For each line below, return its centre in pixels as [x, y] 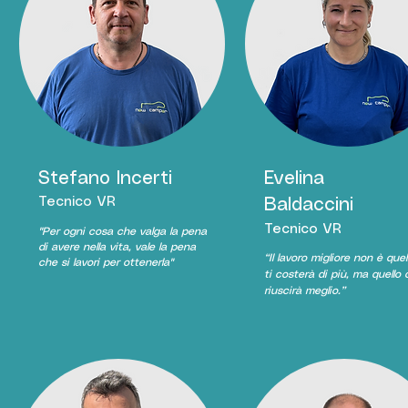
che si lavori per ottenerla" [105, 263]
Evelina [294, 179]
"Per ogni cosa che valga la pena [122, 232]
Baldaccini [308, 205]
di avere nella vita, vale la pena [117, 247]
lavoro [291, 258]
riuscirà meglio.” [304, 291]
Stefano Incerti [105, 179]
